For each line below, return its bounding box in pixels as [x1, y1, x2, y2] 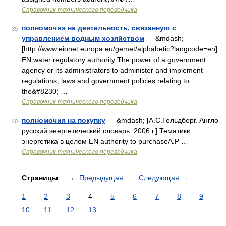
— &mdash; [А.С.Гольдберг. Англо [105, 116, 218, 124]
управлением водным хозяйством [22, 34, 144, 42]
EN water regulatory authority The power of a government [22, 55, 206, 64]
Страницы [22, 174, 60, 182]
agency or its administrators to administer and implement [22, 66, 203, 74]
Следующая [139, 174, 179, 182]
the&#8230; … [22, 87, 68, 95]
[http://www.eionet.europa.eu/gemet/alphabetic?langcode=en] [22, 45, 217, 53]
